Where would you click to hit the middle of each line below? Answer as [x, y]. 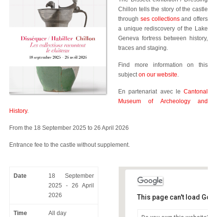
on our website [158, 75]
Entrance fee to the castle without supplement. [70, 145]
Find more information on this [163, 65]
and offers [194, 19]
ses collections [160, 19]
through [129, 19]
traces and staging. [143, 48]
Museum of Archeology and [163, 101]
